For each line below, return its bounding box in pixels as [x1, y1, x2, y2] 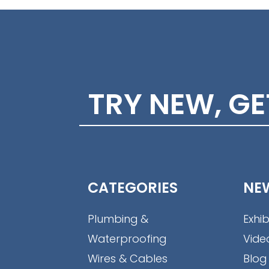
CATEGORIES [88, 178, 178, 198]
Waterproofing [88, 231, 166, 247]
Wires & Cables [88, 251, 168, 267]
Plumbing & [88, 211, 148, 227]
